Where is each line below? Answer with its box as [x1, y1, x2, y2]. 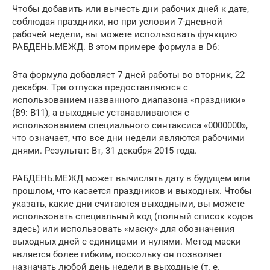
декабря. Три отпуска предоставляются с [12, 81, 188, 93]
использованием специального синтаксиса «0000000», [12, 119, 248, 131]
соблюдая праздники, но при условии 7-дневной [12, 16, 222, 27]
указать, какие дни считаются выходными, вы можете [12, 198, 245, 209]
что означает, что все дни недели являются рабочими [12, 132, 245, 143]
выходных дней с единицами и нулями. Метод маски [12, 236, 241, 247]
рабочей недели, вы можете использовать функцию [12, 28, 237, 40]
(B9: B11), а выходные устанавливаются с [12, 107, 189, 118]
